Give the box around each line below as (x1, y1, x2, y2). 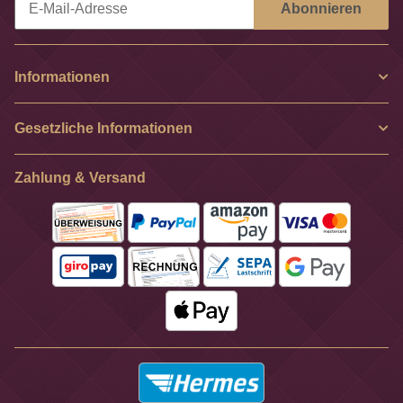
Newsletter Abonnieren (13, 30, 159, 46)
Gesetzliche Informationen (14, 120, 193, 136)
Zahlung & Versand (14, 169, 146, 185)
